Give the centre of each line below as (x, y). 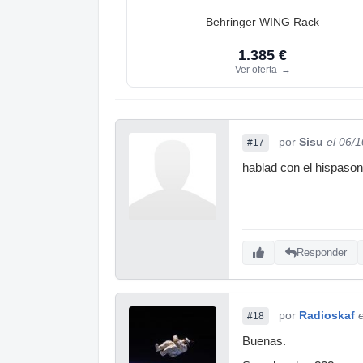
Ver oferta (257, 69)
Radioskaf (327, 315)
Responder (322, 253)
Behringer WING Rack (263, 21)
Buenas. (264, 341)
